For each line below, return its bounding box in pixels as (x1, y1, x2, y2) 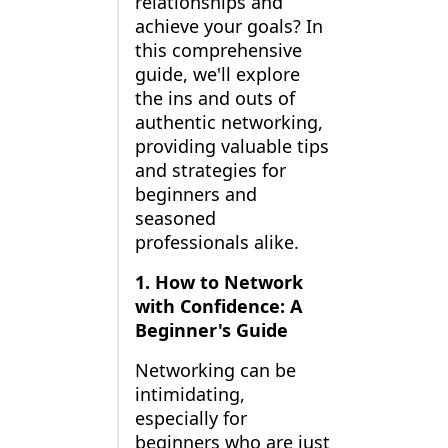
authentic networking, (134, 110, 323, 135)
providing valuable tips (134, 134, 329, 159)
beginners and (134, 182, 257, 207)
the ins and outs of (134, 86, 295, 111)
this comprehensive (134, 38, 302, 63)
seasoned (134, 206, 216, 231)
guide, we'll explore (134, 62, 300, 87)
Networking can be (134, 358, 296, 383)
